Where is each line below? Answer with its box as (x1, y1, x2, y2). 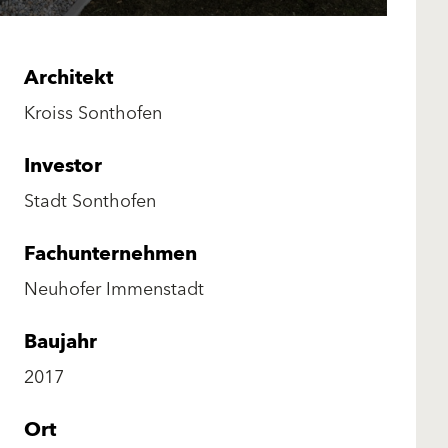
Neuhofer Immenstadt (24, 273, 204, 305)
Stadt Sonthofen (24, 185, 156, 217)
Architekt (24, 60, 113, 95)
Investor (24, 148, 102, 183)
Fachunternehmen (24, 236, 197, 271)
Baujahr (24, 324, 97, 359)
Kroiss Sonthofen (24, 97, 162, 129)
